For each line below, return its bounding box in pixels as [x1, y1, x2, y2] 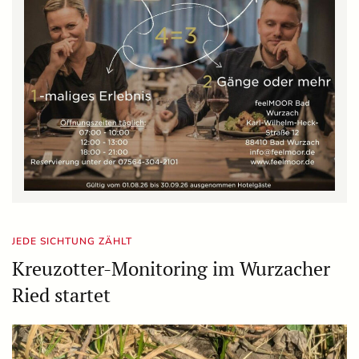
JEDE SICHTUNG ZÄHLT [12, 234, 132, 248]
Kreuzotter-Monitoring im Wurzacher [12, 255, 330, 281]
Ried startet [12, 281, 111, 308]
